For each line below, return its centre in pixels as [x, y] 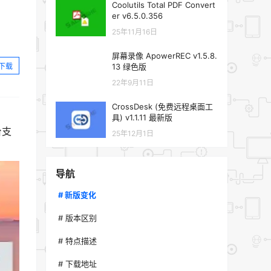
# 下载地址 [77, 264]
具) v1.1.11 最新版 [142, 117]
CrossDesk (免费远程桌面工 [162, 106]
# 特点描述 [77, 241]
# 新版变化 [77, 195]
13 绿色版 [129, 67]
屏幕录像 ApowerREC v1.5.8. [165, 56]
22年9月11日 [133, 83]
